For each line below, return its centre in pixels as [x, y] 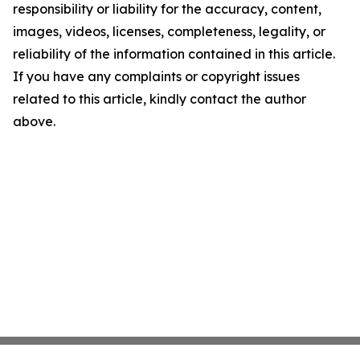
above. [34, 122]
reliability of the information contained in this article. [174, 54]
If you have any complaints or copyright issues [156, 77]
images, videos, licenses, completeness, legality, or [169, 32]
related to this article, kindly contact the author [160, 99]
